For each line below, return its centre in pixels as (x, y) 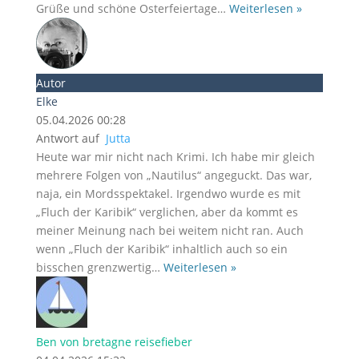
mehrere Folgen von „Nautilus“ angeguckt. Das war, (173, 175)
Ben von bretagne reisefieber (114, 342)
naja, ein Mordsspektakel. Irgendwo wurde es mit (168, 194)
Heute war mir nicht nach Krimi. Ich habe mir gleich (175, 157)
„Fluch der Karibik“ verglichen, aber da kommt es (167, 212)
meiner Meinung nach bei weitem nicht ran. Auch (169, 230)
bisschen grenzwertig (93, 267)
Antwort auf (71, 138)
